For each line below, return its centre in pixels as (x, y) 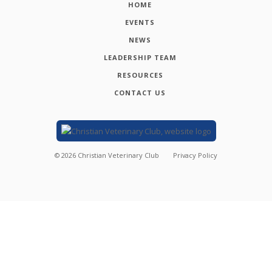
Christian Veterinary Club (118, 155)
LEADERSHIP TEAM (140, 57)
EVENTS (140, 22)
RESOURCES (140, 75)
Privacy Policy (195, 155)
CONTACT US (140, 92)
